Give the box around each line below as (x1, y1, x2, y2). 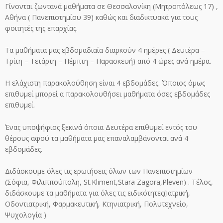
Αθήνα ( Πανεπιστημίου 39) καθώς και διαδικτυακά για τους (5, 12, 198, 22)
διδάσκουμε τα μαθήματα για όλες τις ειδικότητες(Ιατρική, (5, 188, 190, 198)
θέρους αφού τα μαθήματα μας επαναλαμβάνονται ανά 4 (5, 133, 188, 143)
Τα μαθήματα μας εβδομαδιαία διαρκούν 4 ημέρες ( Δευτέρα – (5, 45, 205, 55)
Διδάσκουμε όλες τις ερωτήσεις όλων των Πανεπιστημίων (5, 166, 193, 176)
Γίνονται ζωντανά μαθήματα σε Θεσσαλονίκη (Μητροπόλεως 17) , (5, 1, 218, 11)
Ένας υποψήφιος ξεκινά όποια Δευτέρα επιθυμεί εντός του (5, 122, 197, 132)
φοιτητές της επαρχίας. (5, 23, 78, 33)
